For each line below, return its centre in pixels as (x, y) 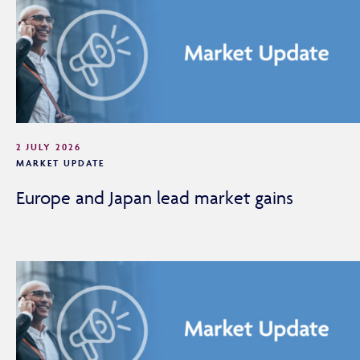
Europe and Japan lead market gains (155, 198)
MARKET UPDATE (60, 163)
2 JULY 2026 (49, 147)
